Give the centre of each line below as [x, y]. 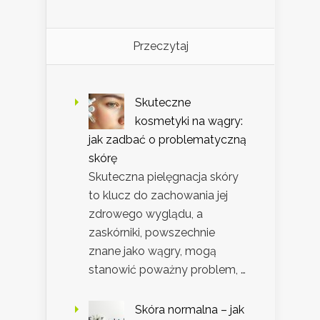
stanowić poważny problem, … [167, 270]
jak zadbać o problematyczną [167, 140]
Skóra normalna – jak [190, 310]
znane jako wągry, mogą [152, 251]
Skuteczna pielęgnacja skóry [164, 177]
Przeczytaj [160, 46]
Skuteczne [163, 103]
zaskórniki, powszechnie [152, 233]
